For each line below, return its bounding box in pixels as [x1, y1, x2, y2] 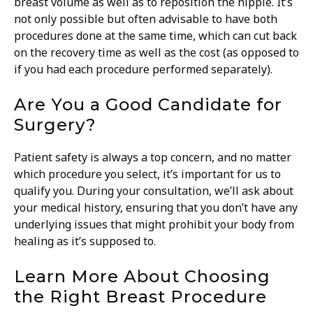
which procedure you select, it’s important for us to [14, 166, 281, 182]
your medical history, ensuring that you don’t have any [14, 200, 298, 216]
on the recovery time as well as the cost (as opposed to [14, 45, 299, 61]
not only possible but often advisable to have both [14, 11, 277, 27]
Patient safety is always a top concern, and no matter [14, 150, 291, 166]
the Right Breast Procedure [14, 286, 267, 307]
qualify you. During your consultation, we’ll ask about [14, 183, 293, 199]
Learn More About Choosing [14, 266, 270, 287]
